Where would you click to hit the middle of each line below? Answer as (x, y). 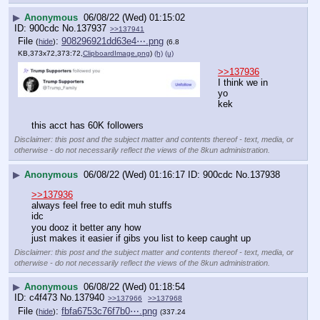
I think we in (243, 83)
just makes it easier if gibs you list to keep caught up (141, 238)
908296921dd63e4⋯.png (112, 41)
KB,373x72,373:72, (50, 54)
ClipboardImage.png (116, 54)
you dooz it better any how (86, 227)
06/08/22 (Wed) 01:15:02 (134, 17)
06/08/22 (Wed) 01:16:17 (134, 174)
